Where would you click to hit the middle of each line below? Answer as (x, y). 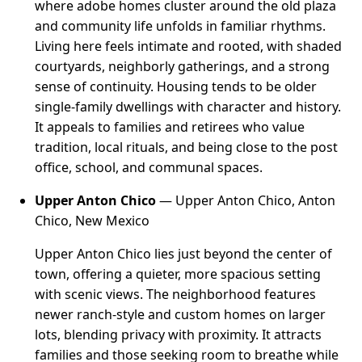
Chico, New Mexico (93, 220)
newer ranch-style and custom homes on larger (181, 314)
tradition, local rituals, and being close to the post (187, 147)
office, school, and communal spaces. (149, 167)
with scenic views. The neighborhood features (176, 294)
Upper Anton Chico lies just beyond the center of (184, 253)
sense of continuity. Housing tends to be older (176, 86)
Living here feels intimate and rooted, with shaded (189, 46)
